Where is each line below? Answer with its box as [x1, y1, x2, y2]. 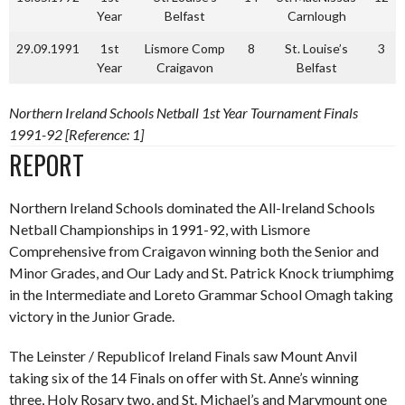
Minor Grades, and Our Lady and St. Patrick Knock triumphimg [9, 264, 394, 281]
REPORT [9, 146, 84, 184]
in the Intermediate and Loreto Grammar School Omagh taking [9, 286, 393, 303]
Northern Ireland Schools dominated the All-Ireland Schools [9, 199, 375, 216]
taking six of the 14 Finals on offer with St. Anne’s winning [9, 369, 359, 386]
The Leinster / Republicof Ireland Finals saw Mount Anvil [9, 347, 357, 364]
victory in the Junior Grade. [9, 307, 174, 325]
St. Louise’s [285, 41, 348, 56]
